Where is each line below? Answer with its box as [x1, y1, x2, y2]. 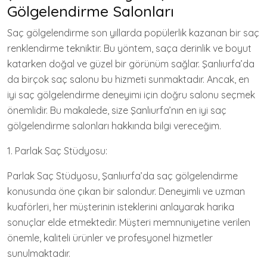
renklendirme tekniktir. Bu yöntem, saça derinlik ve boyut [7, 42, 252, 55]
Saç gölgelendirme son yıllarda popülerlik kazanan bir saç [7, 27, 259, 39]
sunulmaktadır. [7, 247, 70, 260]
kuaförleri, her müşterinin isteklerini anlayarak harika [7, 201, 234, 213]
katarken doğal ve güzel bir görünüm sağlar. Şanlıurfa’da [7, 58, 254, 70]
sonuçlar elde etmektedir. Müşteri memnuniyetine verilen [7, 216, 250, 229]
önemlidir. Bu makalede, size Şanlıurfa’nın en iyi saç [7, 104, 226, 117]
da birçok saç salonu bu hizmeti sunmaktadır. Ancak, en [7, 73, 249, 86]
